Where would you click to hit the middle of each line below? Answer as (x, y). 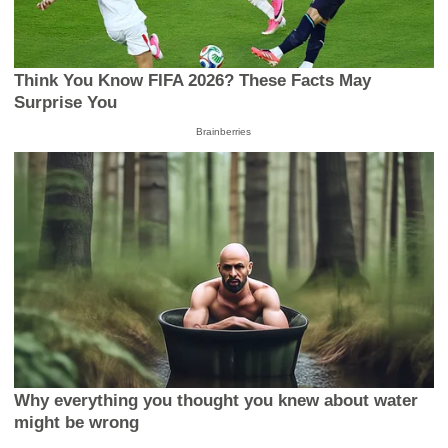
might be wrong (77, 422)
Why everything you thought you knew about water (216, 400)
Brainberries (224, 132)
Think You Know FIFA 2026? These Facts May (193, 81)
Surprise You (66, 103)
